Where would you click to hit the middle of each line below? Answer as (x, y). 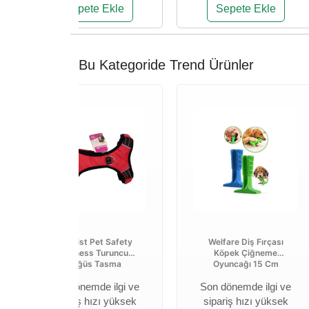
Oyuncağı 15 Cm (246, 264)
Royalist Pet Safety (94, 242)
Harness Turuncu (94, 253)
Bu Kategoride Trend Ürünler (166, 65)
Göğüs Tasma (94, 264)
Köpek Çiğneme (246, 253)
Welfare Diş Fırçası (246, 242)
